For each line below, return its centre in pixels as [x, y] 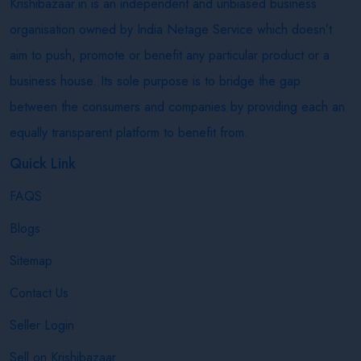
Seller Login [42, 325]
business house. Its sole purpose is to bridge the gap [155, 81]
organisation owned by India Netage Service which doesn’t [171, 29]
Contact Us [39, 293]
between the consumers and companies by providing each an [177, 106]
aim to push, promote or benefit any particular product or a [170, 55]
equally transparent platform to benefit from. [129, 132]
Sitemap [31, 260]
